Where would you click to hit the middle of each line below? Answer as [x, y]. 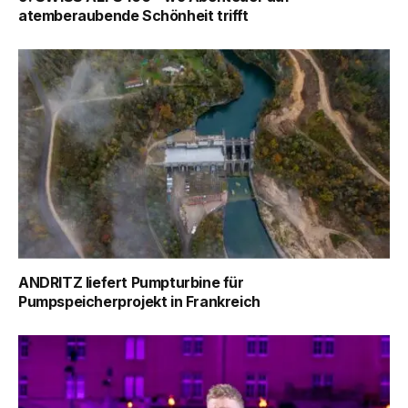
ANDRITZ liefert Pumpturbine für [131, 282]
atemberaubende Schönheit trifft [133, 16]
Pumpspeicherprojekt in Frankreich [139, 301]
